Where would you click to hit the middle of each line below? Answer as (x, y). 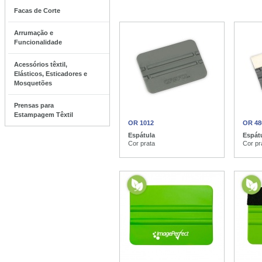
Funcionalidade (38, 42)
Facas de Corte (37, 11)
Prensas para (34, 105)
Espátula (142, 135)
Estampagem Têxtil (44, 115)
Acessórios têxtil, (41, 64)
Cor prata (142, 143)
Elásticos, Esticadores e (51, 74)
